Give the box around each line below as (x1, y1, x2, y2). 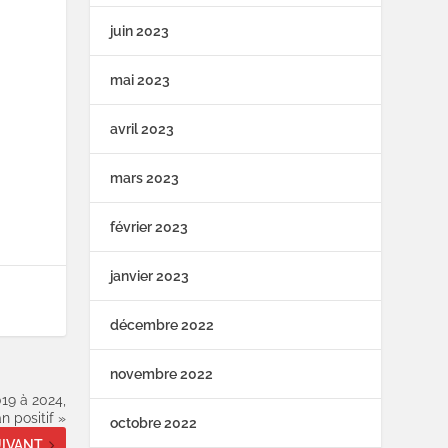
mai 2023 (110, 72, 171, 89)
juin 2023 (110, 23, 170, 40)
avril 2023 (110, 121, 175, 138)
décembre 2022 (110, 317, 215, 334)
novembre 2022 (110, 366, 214, 383)
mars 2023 (110, 170, 180, 187)
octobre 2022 (110, 415, 198, 432)
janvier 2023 (110, 268, 190, 285)
